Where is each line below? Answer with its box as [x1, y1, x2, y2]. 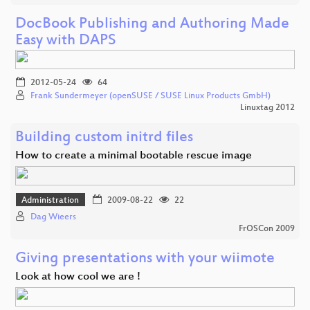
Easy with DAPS [15, 32, 116, 50]
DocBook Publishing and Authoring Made [15, 15, 289, 33]
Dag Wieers [30, 212, 76, 223]
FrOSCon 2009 [239, 224, 295, 235]
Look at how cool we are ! [15, 271, 140, 284]
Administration [21, 195, 80, 206]
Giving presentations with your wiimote [15, 250, 275, 268]
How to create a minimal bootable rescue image [15, 149, 252, 163]
